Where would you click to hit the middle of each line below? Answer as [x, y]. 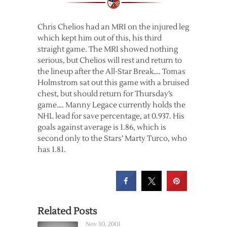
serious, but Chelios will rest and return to [110, 61]
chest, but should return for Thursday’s [105, 94]
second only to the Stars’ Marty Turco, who [112, 139]
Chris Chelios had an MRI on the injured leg [113, 27]
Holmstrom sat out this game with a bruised [113, 83]
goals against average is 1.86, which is [102, 127]
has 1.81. [52, 150]
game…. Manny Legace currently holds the [111, 105]
